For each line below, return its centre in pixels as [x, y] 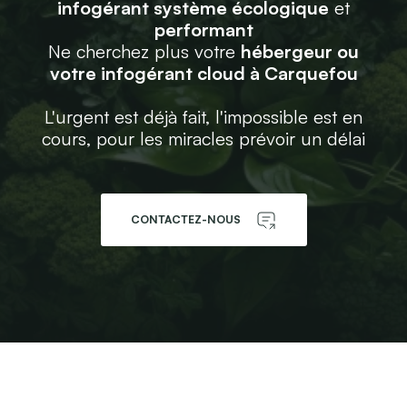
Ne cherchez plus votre [144, 51]
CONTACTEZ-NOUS [185, 219]
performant [203, 30]
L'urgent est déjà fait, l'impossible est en [203, 117]
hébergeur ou [300, 51]
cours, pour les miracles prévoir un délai [203, 139]
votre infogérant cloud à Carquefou [203, 73]
